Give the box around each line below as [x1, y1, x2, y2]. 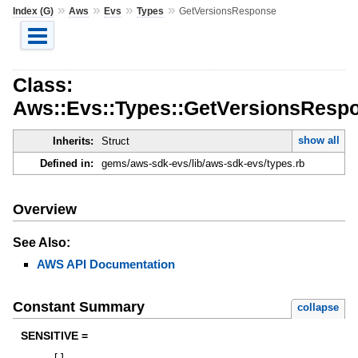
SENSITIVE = [20, 329, 88, 343]
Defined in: [39, 157, 93, 170]
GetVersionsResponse [178, 5, 276, 17]
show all [297, 134, 340, 147]
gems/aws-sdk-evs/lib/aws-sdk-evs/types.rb [101, 157, 304, 170]
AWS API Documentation [36, 257, 175, 271]
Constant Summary [12, 299, 145, 316]
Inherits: [52, 135, 93, 148]
